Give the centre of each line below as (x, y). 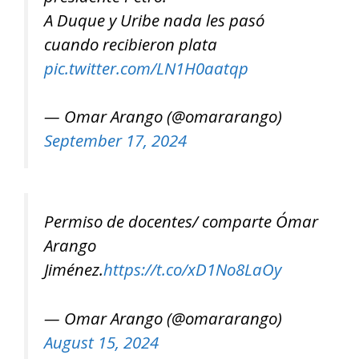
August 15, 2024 (101, 342)
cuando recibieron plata (131, 44)
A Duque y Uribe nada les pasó (154, 20)
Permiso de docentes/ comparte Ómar (181, 221)
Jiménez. (74, 269)
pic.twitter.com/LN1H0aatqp (146, 68)
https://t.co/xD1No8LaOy (192, 269)
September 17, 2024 (115, 141)
